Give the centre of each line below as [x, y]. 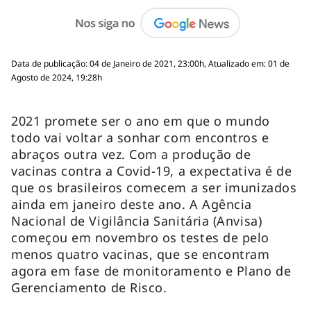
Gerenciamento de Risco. [91, 287]
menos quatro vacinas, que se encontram [141, 254]
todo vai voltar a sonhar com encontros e [140, 137]
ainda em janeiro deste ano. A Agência [132, 204]
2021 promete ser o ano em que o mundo [141, 120]
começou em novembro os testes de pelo [140, 237]
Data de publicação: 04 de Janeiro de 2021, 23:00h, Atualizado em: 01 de [150, 63]
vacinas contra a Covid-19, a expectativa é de [152, 170]
